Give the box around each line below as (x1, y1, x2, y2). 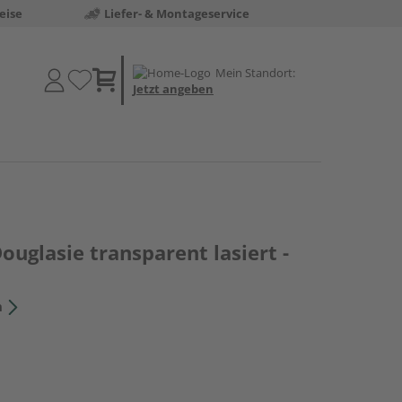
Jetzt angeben (133, 80, 214, 97)
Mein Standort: (215, 64, 295, 81)
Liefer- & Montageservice (103, 5, 249, 22)
